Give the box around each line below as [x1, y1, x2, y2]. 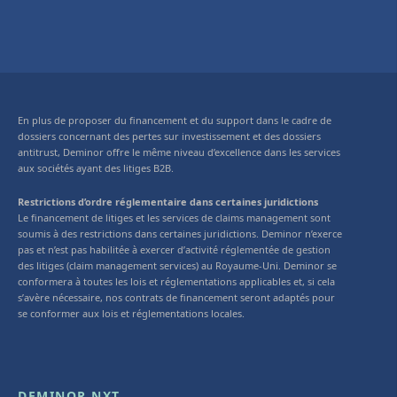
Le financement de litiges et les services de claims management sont [18, 210, 331, 224]
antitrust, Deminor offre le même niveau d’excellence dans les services [18, 144, 340, 159]
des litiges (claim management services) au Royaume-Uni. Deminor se [18, 258, 337, 272]
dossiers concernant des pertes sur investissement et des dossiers [18, 128, 321, 143]
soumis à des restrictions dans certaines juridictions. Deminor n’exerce [18, 226, 342, 240]
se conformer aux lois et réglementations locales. [18, 306, 245, 320]
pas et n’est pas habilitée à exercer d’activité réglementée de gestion [18, 242, 331, 256]
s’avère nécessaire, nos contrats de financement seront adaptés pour [18, 290, 335, 304]
